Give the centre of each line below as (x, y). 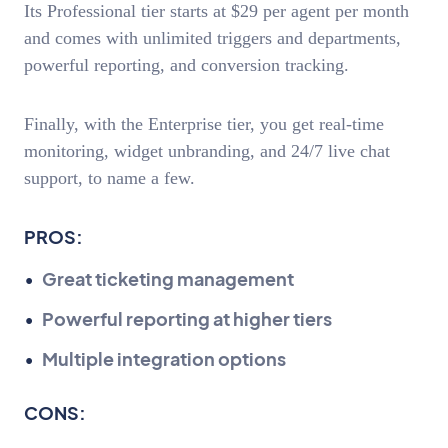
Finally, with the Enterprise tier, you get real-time (204, 123)
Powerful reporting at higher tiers (187, 319)
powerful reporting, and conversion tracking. (189, 65)
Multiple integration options (164, 359)
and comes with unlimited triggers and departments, (212, 38)
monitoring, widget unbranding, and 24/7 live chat (207, 150)
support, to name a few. (109, 177)
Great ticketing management (168, 279)
